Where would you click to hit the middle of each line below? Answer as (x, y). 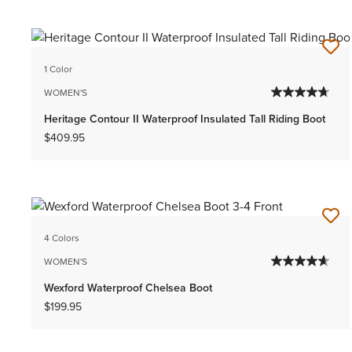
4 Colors (62, 238)
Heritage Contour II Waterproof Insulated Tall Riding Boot (185, 119)
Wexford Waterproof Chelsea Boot (128, 288)
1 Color (58, 70)
